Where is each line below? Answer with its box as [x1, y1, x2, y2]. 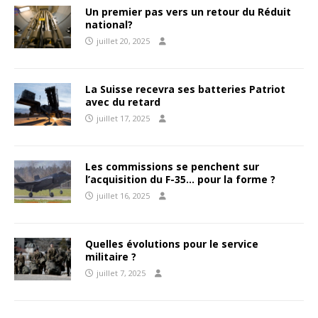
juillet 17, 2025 [97, 113, 150, 124]
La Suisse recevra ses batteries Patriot [85, 82, 285, 97]
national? [85, 18, 133, 32]
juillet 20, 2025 [97, 35, 150, 47]
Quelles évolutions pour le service [85, 237, 258, 251]
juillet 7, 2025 [97, 268, 146, 279]
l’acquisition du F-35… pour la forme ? [85, 172, 275, 187]
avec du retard [85, 95, 160, 109]
